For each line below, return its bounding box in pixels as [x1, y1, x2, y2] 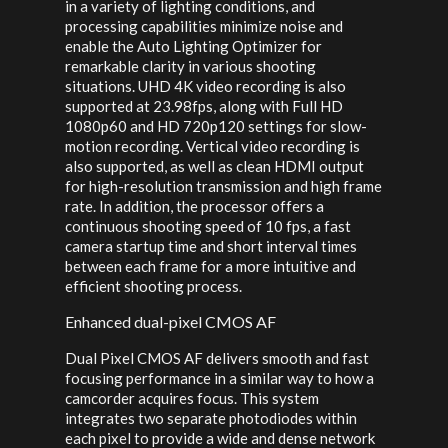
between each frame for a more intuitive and [65, 257, 356, 276]
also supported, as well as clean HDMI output [65, 157, 364, 176]
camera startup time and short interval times [65, 237, 357, 256]
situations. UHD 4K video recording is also [65, 77, 346, 96]
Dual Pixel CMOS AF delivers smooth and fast [65, 349, 369, 368]
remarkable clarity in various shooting [65, 57, 316, 76]
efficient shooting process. [65, 277, 242, 296]
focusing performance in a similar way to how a [65, 369, 374, 388]
